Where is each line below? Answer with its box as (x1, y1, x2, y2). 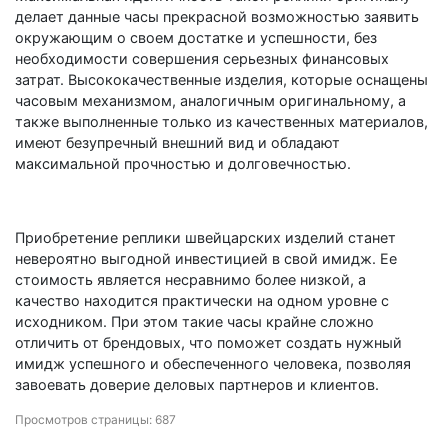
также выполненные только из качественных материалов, (15, 112, 428, 130)
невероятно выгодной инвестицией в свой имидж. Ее (15, 249, 397, 267)
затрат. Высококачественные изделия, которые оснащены (15, 70, 428, 88)
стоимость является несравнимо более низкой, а (15, 270, 366, 288)
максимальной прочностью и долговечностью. (15, 154, 351, 172)
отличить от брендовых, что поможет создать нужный (15, 333, 402, 351)
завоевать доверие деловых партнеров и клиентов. (15, 375, 379, 393)
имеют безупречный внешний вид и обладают (15, 133, 340, 151)
